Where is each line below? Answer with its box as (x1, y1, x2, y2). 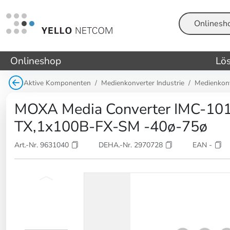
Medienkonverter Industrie (101, 78, 184, 88)
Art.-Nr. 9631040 (14, 140, 71, 150)
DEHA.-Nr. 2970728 (99, 140, 165, 150)
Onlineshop (10, 54, 61, 68)
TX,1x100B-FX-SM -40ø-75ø (14, 116, 207, 137)
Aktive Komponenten (24, 78, 91, 88)
